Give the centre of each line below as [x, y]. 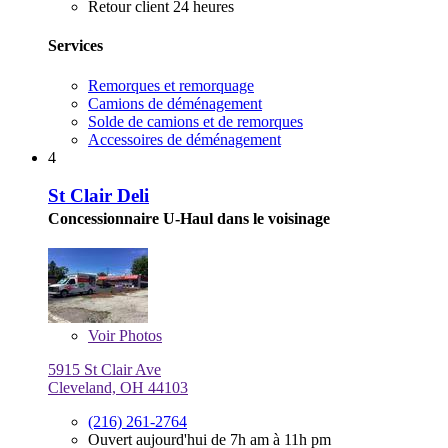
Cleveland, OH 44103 [118, 388]
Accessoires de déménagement [184, 139]
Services [75, 46]
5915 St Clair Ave [104, 370]
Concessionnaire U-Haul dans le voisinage [189, 219]
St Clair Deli [98, 196]
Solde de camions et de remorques [195, 121]
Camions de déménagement [175, 103]
